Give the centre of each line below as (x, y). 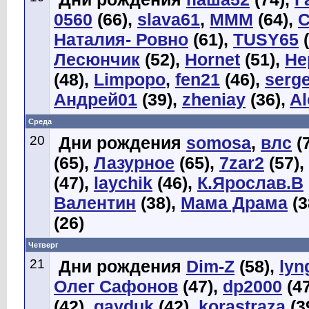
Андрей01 (96, 99)
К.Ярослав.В (250, 183)
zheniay (214, 99)
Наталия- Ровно (121, 39)
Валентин (95, 203)
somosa (219, 143)
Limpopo (130, 79)
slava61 (169, 19)
